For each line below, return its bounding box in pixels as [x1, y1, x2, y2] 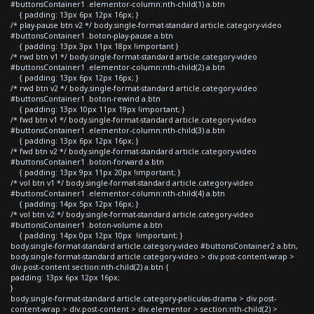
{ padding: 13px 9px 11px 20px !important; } [11, 167, 181, 177]
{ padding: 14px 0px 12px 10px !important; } [11, 230, 183, 240]
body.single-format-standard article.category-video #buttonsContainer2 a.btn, [11, 240, 298, 251]
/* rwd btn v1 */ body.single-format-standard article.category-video [11, 51, 257, 62]
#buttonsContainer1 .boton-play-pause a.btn [11, 30, 173, 41]
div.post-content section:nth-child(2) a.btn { [11, 261, 169, 272]
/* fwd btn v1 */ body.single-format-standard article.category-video [11, 114, 257, 125]
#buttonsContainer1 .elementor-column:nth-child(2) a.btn [11, 62, 225, 72]
